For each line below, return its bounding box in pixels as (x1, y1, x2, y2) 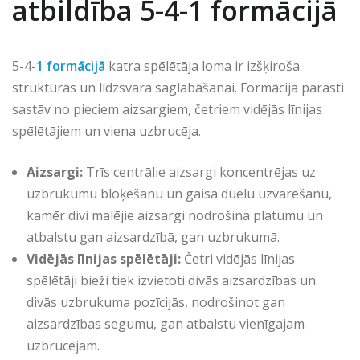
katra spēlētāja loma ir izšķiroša (105, 56, 300, 75)
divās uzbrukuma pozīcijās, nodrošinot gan (27, 292, 285, 311)
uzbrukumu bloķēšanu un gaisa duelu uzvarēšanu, (27, 184, 332, 202)
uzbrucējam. (27, 336, 100, 354)
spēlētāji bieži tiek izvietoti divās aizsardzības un (27, 271, 316, 289)
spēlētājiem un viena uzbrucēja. (12, 121, 201, 140)
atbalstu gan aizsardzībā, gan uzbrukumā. (27, 227, 280, 246)
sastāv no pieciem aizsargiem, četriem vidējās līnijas (12, 100, 322, 118)
